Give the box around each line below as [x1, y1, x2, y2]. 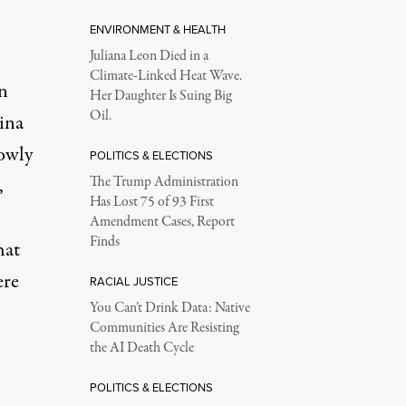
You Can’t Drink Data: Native [89, 298, 250, 318]
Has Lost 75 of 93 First [89, 192, 214, 212]
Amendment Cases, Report [89, 212, 235, 232]
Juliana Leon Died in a [89, 46, 208, 66]
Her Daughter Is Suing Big [89, 86, 232, 106]
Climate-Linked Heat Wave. [89, 66, 242, 86]
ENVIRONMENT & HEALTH [89, 21, 226, 37]
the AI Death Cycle [89, 338, 194, 358]
